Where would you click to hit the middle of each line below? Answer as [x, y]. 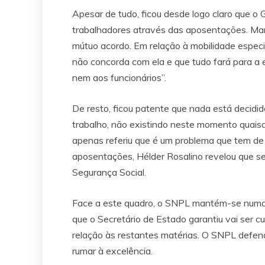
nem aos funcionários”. [119, 77]
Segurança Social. [109, 172]
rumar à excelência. [112, 251]
